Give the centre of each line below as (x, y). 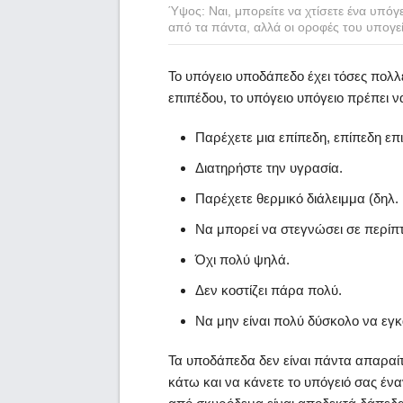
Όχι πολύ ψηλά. (242, 259)
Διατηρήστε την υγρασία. (269, 167)
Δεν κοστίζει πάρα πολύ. (269, 290)
